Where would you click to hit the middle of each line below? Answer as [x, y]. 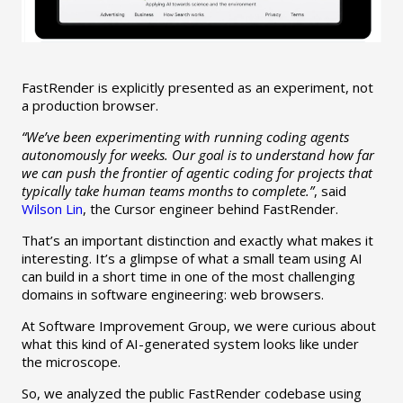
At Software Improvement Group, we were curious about [198, 326]
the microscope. [71, 362]
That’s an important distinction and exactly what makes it [197, 241]
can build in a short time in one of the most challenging [188, 277]
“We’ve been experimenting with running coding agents [185, 137]
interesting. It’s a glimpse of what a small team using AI [192, 259]
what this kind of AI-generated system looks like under [190, 344]
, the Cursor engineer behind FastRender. [210, 209]
